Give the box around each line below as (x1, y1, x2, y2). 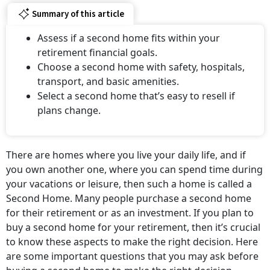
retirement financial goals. (37, 46, 157, 59)
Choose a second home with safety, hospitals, (37, 60, 245, 74)
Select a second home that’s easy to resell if (37, 89, 235, 102)
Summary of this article (31, 7, 124, 20)
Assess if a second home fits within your (37, 31, 220, 45)
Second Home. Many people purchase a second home (6, 192, 251, 205)
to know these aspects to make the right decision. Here (6, 235, 258, 248)
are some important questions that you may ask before (6, 250, 259, 263)
